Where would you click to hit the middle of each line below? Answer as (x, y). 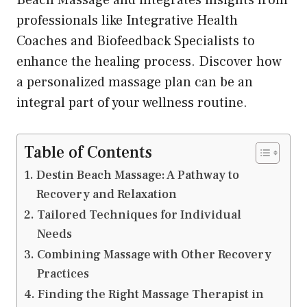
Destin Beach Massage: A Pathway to (137, 175)
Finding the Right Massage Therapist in (150, 294)
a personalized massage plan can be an (135, 82)
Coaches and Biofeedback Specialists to (136, 41)
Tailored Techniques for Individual (139, 214)
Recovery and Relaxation (106, 194)
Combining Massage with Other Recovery (154, 254)
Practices (63, 273)
